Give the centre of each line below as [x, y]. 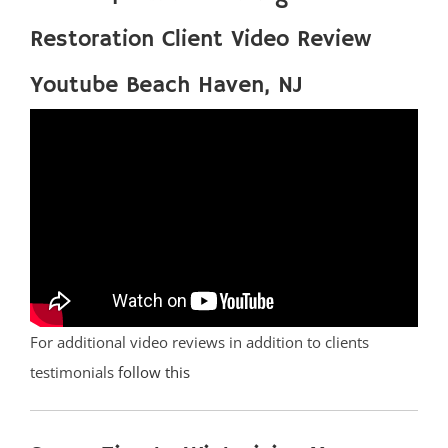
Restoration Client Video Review [200, 39]
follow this [154, 372]
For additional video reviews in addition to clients [199, 342]
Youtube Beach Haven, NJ [166, 85]
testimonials [74, 372]
